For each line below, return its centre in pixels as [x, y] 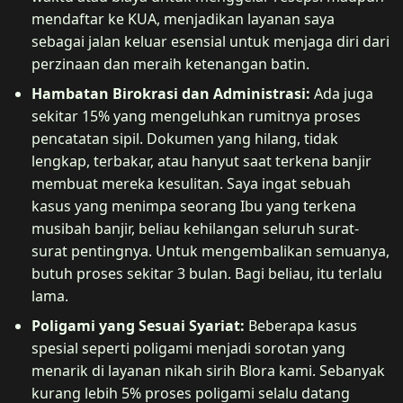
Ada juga [342, 93]
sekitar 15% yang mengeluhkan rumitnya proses [196, 116]
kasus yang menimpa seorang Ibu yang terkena [194, 206]
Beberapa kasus [301, 325]
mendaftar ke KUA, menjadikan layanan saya [183, 18]
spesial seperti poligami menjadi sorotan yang [188, 348]
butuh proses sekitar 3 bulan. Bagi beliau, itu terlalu [207, 273]
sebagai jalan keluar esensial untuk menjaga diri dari [210, 41]
